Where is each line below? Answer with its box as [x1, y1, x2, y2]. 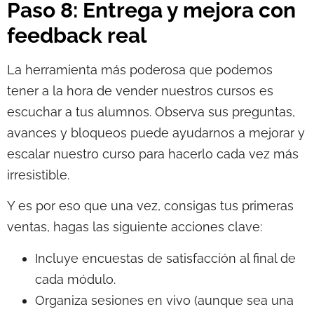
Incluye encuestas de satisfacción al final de [35, 250, 296, 266]
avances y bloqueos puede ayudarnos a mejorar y [7, 125, 305, 140]
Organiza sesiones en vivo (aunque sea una [35, 292, 294, 308]
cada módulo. [35, 271, 116, 287]
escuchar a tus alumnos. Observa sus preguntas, [7, 104, 295, 119]
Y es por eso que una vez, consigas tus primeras [7, 198, 294, 214]
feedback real [7, 22, 147, 48]
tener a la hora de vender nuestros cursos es [7, 83, 273, 98]
